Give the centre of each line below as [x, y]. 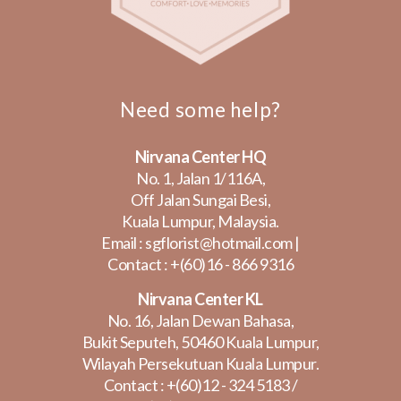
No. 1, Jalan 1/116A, [200, 179]
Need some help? [200, 110]
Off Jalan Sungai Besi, [200, 200]
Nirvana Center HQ [200, 157]
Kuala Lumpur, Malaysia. [200, 222]
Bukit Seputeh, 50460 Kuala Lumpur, [200, 342]
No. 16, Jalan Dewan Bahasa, [200, 321]
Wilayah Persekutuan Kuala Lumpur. [200, 364]
